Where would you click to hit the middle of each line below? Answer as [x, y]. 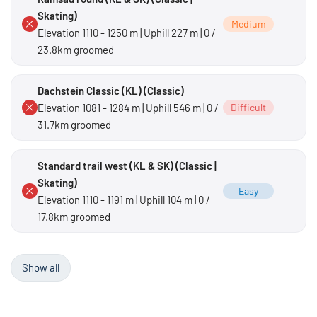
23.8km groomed [76, 49]
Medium [248, 23]
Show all [41, 267]
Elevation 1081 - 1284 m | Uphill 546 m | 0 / [128, 107]
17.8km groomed [74, 216]
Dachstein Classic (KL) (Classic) [111, 90]
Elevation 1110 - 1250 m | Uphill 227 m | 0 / [127, 32]
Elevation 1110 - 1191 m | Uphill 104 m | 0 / [124, 199]
